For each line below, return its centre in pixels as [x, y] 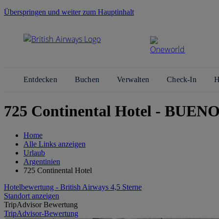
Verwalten [134, 79]
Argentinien [42, 161]
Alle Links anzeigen [55, 144]
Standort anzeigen [32, 196]
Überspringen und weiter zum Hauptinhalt [69, 12]
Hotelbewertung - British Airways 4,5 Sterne [73, 187]
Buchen [88, 79]
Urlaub [34, 153]
